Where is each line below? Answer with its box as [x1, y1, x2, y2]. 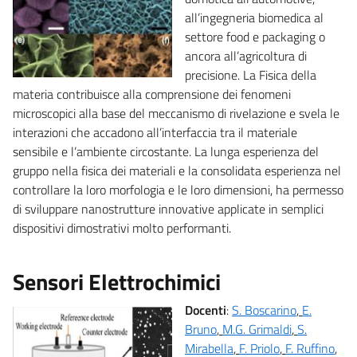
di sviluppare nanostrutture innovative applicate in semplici [13, 198, 324, 218]
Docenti [185, 300, 226, 320]
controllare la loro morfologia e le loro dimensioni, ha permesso [13, 179, 343, 199]
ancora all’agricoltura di [185, 45, 307, 65]
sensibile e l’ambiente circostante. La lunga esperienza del [13, 141, 319, 161]
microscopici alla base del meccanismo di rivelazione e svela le [13, 103, 339, 123]
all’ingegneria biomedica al [185, 7, 324, 27]
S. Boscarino [232, 300, 296, 320]
